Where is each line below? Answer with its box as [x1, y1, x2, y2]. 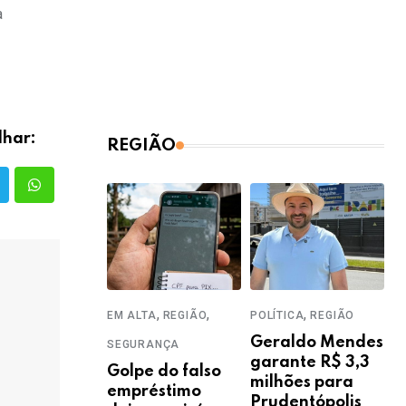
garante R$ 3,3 [250, 354, 370, 372]
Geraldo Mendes [250, 334, 383, 352]
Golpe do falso [107, 363, 221, 381]
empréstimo [107, 383, 201, 401]
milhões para [250, 374, 353, 391]
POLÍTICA [250, 309, 304, 323]
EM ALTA [107, 309, 157, 323]
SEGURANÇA [107, 338, 180, 352]
